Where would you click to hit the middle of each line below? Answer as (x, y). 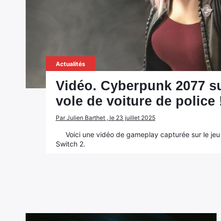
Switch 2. (70, 144)
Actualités (70, 64)
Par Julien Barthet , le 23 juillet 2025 (105, 118)
